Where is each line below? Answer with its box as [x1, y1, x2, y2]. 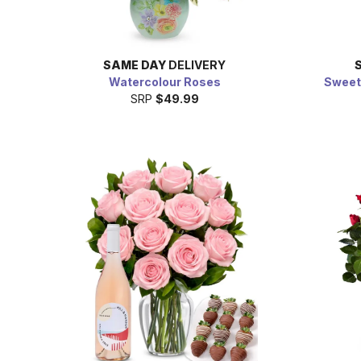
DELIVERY [166, 58, 226, 73]
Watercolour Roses [108, 75, 221, 89]
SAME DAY [103, 58, 166, 73]
